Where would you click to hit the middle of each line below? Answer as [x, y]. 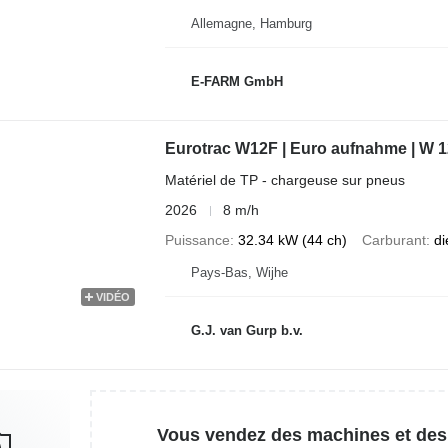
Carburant [393, 240]
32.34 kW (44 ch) [292, 240]
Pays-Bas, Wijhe [239, 272]
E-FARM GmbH [236, 81]
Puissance [197, 240]
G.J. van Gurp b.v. [246, 330]
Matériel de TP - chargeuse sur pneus [284, 180]
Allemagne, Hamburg [251, 23]
